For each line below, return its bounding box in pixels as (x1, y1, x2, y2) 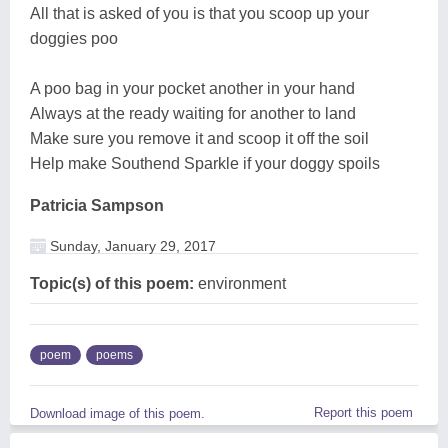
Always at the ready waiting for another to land (30, 104, 356, 122)
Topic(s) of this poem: (30, 274, 194, 292)
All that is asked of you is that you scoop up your (30, 4, 369, 22)
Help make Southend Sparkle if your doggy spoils (30, 154, 380, 172)
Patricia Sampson (30, 196, 164, 214)
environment (194, 274, 286, 292)
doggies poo (30, 29, 118, 47)
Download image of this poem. (30, 405, 205, 421)
